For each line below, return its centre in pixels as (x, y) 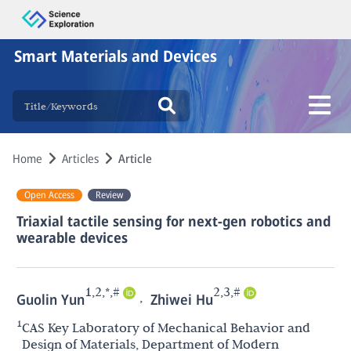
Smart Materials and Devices (116, 56)
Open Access (49, 195)
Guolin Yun (51, 299)
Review (109, 195)
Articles (80, 158)
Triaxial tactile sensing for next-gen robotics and (174, 221)
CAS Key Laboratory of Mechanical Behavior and (166, 327)
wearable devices (72, 237)
